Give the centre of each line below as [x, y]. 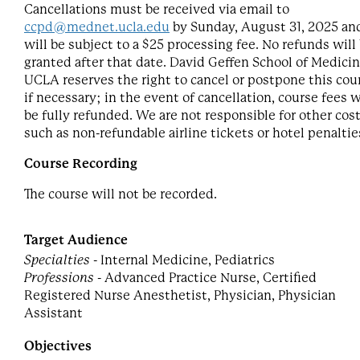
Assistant [53, 313]
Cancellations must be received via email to [157, 9]
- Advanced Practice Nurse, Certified [205, 278]
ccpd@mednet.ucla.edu [97, 27]
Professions [59, 278]
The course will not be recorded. [121, 194]
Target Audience [76, 240]
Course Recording [81, 164]
